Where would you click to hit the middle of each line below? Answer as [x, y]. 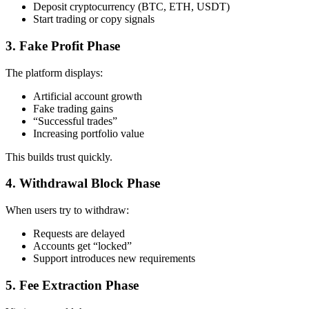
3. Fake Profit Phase [63, 46]
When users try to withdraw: [67, 210]
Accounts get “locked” [82, 246]
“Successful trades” [75, 121]
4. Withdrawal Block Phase [83, 183]
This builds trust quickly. [59, 157]
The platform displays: [54, 72]
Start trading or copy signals [94, 19]
